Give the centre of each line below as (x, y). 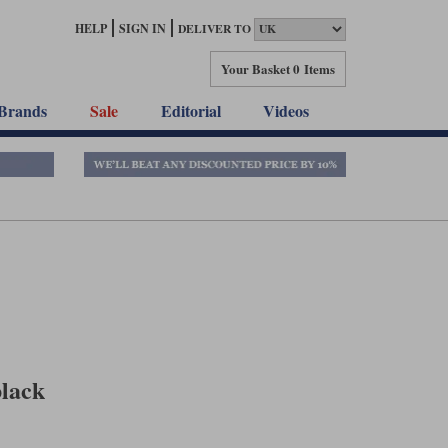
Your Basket (255, 68)
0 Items (314, 68)
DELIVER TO (214, 29)
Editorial (190, 110)
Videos (286, 110)
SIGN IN (142, 28)
